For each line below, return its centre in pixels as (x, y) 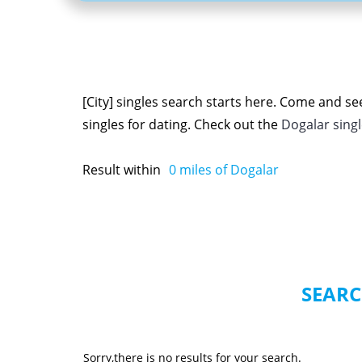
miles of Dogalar (227, 169)
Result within (122, 169)
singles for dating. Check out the (182, 124)
